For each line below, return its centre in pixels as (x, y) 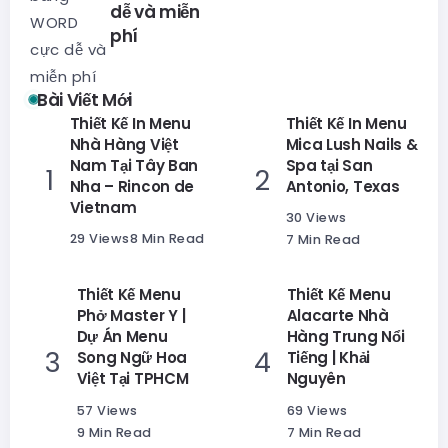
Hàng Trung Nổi (345, 337)
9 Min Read (114, 432)
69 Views (317, 410)
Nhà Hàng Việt (124, 144)
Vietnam (103, 207)
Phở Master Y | (131, 316)
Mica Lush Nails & (351, 144)
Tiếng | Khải (328, 358)
